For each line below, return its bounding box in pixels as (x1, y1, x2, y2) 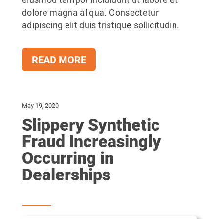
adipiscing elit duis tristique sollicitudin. (22, 21, 180, 30)
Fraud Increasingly (22, 131, 161, 151)
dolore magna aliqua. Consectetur (22, 8, 159, 18)
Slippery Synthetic (22, 115, 160, 134)
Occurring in (22, 148, 114, 168)
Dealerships (22, 165, 110, 184)
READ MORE (31, 54, 86, 66)
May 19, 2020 (22, 102, 59, 109)
